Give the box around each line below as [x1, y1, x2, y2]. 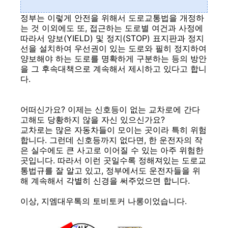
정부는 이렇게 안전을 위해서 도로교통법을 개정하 [20, 13, 204, 23]
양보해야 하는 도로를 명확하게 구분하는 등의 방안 [20, 53, 207, 64]
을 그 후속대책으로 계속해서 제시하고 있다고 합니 [20, 64, 207, 74]
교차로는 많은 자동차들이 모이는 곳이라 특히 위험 [20, 125, 207, 135]
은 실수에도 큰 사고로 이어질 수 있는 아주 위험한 [20, 145, 204, 155]
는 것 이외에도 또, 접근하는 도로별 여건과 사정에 [20, 23, 203, 33]
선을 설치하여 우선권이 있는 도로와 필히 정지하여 [20, 43, 207, 53]
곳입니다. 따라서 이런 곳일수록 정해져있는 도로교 [20, 155, 206, 165]
